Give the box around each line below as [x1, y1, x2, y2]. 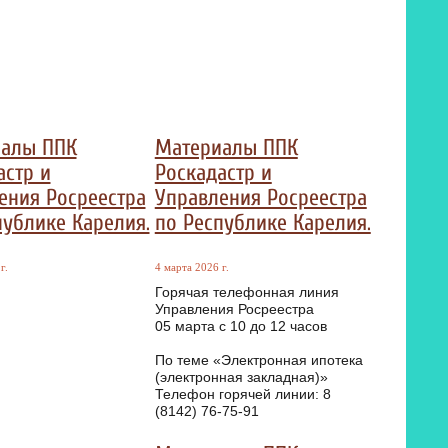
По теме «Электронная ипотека [154, 353, 363, 369]
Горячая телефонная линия [154, 285, 339, 301]
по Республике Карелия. [154, 210, 371, 237]
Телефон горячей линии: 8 [154, 387, 331, 403]
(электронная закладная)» [154, 370, 328, 386]
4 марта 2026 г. [154, 261, 229, 274]
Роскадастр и [154, 160, 272, 187]
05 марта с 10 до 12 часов [154, 319, 327, 335]
